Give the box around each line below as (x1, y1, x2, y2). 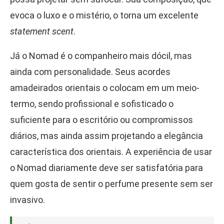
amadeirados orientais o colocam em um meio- (10, 82, 199, 93)
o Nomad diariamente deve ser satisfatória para (10, 162, 203, 173)
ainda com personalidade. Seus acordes (10, 66, 170, 77)
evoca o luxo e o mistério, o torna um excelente (10, 10, 198, 21)
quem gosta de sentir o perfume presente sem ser (10, 178, 213, 189)
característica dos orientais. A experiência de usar (10, 146, 212, 157)
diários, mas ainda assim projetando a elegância (10, 130, 203, 141)
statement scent (10, 26, 73, 37)
